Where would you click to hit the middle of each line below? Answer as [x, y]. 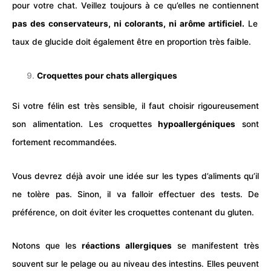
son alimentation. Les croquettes [85, 124]
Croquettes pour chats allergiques [107, 75]
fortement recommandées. [64, 142]
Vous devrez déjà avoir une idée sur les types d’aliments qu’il [135, 176]
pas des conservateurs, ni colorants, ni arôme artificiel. [128, 24]
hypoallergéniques [197, 124]
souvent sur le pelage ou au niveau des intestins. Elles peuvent [135, 264]
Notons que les [47, 246]
